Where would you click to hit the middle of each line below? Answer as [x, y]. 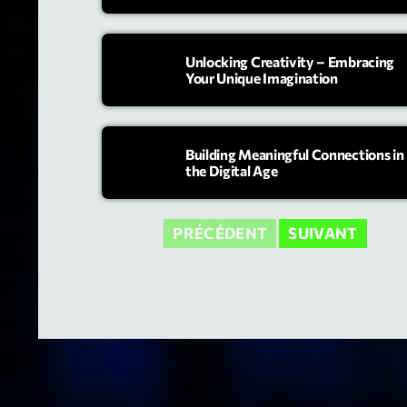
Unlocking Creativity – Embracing [290, 61]
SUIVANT [323, 233]
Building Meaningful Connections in [295, 154]
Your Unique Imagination [262, 77]
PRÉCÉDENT [220, 233]
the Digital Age [232, 170]
